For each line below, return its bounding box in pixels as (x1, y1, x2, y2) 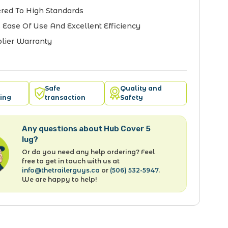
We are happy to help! (22, 176, 97, 183)
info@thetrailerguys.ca (22, 166, 100, 174)
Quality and (120, 84, 162, 92)
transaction (45, 94, 86, 101)
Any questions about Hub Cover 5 (22, 124, 151, 133)
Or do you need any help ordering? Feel (22, 148, 155, 156)
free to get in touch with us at (22, 157, 120, 165)
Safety (120, 94, 143, 101)
